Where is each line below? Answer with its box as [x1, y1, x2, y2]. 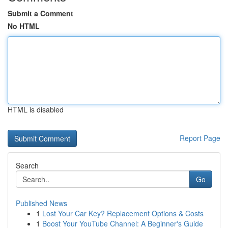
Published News [16, 198, 67, 208]
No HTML [8, 21, 40, 31]
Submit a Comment [8, 8, 73, 18]
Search [16, 160, 39, 170]
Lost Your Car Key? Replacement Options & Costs [42, 208, 204, 218]
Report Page [180, 133, 220, 143]
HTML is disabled [8, 104, 64, 115]
